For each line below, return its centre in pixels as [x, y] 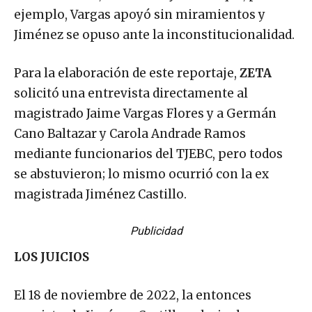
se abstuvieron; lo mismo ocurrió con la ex [141, 174]
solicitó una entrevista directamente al [131, 93]
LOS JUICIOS [52, 257]
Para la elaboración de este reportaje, [127, 73]
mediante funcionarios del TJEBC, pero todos [148, 154]
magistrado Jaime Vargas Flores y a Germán [145, 113]
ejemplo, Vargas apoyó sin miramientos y [140, 14]
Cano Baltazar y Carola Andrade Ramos [130, 133]
